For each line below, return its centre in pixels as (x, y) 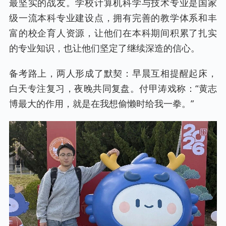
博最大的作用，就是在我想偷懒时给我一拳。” (101, 104)
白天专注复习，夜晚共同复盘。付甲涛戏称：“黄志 (113, 89)
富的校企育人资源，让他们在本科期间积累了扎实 (113, 33)
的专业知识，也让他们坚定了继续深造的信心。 (104, 48)
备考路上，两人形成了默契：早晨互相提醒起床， (113, 73)
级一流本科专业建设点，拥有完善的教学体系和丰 (113, 18)
